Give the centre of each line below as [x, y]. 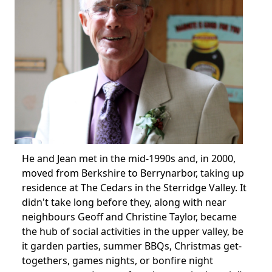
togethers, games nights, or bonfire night [117, 260]
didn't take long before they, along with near [124, 202]
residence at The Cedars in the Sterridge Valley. [130, 187]
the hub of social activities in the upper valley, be [133, 231]
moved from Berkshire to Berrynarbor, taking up [133, 173]
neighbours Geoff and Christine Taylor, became [129, 216]
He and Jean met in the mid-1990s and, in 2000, [129, 158]
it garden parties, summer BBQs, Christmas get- [132, 246]
